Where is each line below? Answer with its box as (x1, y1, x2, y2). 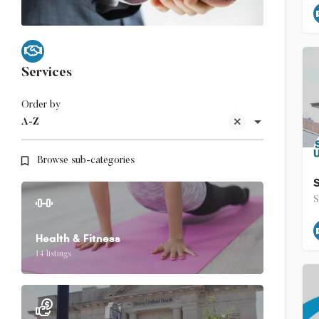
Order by (21, 100, 61, 110)
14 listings (36, 250, 71, 258)
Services (21, 67, 72, 80)
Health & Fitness (36, 231, 120, 245)
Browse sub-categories (37, 155, 135, 166)
